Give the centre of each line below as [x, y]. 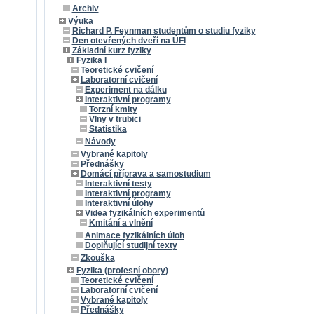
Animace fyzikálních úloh [134, 235]
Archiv [85, 8]
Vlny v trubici [115, 119]
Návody [100, 142]
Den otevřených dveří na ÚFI [129, 41]
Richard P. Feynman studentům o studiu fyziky [164, 31]
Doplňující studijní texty [131, 245]
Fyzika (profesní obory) [122, 271]
